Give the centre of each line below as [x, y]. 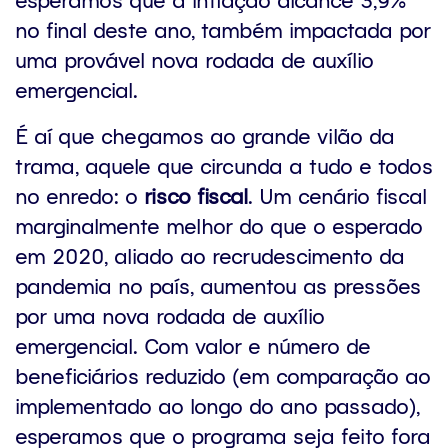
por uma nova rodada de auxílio [170, 315]
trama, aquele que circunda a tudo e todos [224, 165]
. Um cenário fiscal [337, 195]
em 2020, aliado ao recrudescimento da [210, 255]
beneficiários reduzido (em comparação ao [223, 375]
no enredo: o [79, 195]
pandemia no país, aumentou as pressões [218, 285]
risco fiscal [196, 195]
